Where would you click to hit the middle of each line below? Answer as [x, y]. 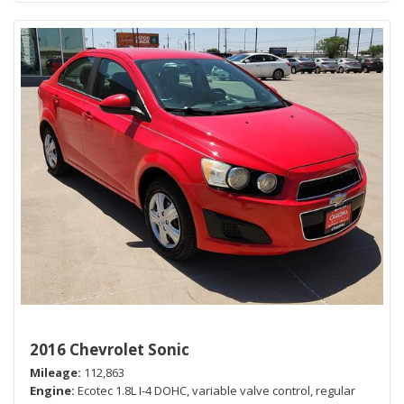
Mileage [54, 373]
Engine [50, 391]
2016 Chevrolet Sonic [110, 350]
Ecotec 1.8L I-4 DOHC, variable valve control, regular [216, 391]
